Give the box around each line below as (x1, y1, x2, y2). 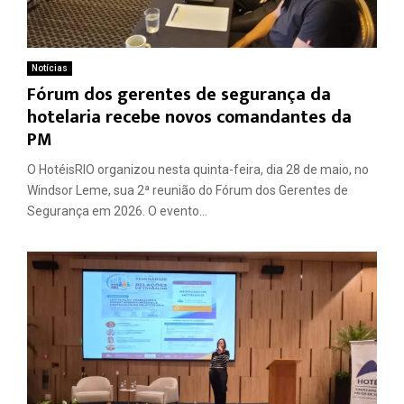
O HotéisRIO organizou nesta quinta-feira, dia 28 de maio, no (27, 161, 369, 177)
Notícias (32, 62, 68, 73)
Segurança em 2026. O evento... (27, 203, 207, 218)
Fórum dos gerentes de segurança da (27, 78, 331, 110)
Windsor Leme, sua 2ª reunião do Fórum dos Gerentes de (27, 182, 348, 197)
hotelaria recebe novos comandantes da (27, 101, 352, 133)
